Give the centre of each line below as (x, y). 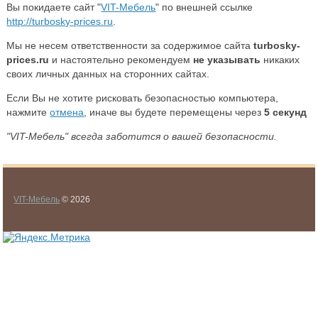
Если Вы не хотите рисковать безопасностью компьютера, (143, 98)
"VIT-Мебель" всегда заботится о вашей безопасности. (142, 137)
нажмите (28, 113)
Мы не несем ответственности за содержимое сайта (130, 46)
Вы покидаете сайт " (54, 7)
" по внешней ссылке (204, 7)
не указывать (227, 60)
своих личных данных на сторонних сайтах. (108, 74)
